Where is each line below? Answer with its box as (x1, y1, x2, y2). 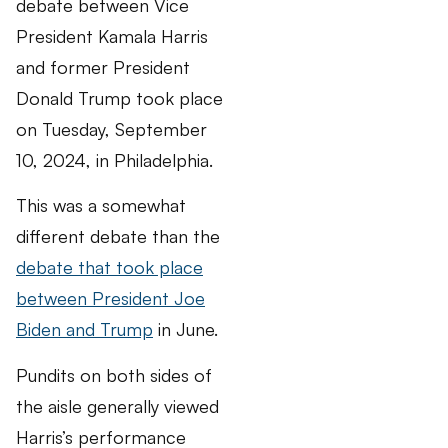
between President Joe (16, 287, 205, 310)
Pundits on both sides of (16, 363, 212, 386)
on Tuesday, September (16, 117, 207, 140)
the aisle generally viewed (16, 394, 219, 417)
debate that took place (16, 256, 203, 279)
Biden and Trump (16, 318, 153, 341)
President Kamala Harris (16, 24, 208, 47)
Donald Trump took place (16, 86, 223, 109)
